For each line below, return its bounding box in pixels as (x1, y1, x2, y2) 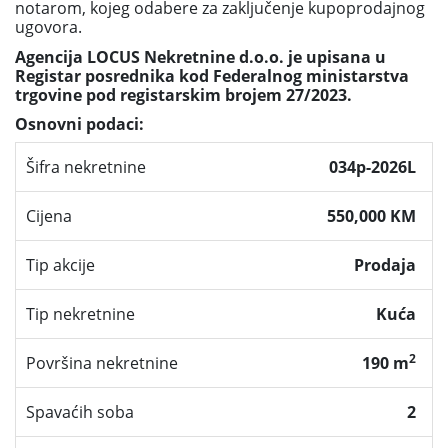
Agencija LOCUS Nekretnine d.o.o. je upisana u (15, 45, 386, 68)
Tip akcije (26, 253, 95, 276)
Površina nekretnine (26, 351, 178, 374)
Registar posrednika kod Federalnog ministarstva (15, 64, 409, 87)
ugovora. (15, 15, 82, 38)
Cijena (26, 204, 72, 227)
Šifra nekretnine (26, 155, 146, 178)
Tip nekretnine (26, 302, 135, 325)
